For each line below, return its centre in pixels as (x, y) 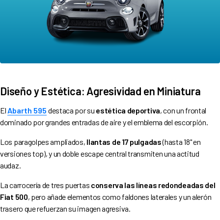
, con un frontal (183, 110)
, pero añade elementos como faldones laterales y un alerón (120, 196)
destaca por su (71, 110)
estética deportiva (128, 110)
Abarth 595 (27, 110)
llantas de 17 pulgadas (124, 141)
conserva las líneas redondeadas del (153, 185)
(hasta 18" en (181, 141)
